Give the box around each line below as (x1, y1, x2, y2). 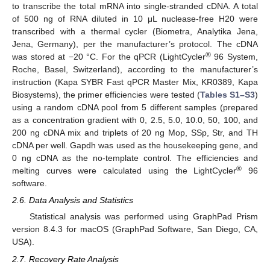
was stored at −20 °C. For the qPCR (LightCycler (12, 52, 206, 62)
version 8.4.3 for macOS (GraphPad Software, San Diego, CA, (12, 224, 258, 234)
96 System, (210, 52, 259, 62)
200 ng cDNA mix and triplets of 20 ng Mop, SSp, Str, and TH (12, 128, 258, 138)
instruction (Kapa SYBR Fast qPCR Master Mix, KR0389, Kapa (12, 77, 258, 87)
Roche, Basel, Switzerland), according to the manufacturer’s (12, 64, 258, 75)
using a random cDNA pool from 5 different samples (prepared (12, 102, 258, 113)
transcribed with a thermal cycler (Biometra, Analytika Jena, (12, 27, 258, 37)
